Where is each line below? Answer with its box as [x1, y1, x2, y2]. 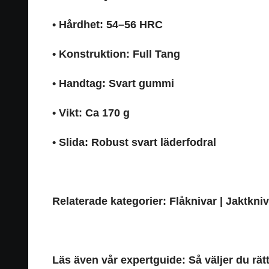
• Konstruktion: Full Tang [52, 47, 180, 60]
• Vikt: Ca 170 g [52, 106, 130, 119]
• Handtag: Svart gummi [52, 77, 174, 89]
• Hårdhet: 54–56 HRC [52, 18, 163, 31]
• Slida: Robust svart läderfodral [52, 136, 216, 148]
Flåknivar [169, 195, 217, 207]
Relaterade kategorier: [52, 195, 166, 207]
